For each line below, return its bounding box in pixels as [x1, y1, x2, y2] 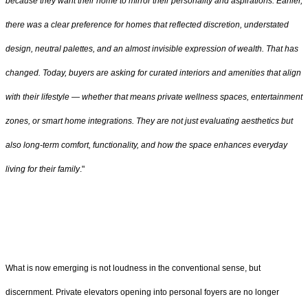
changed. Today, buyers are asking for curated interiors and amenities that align [5, 68, 301, 78]
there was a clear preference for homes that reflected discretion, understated [5, 20, 289, 30]
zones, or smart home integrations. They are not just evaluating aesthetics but [5, 116, 293, 126]
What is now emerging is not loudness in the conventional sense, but [5, 263, 261, 273]
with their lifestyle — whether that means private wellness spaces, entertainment [5, 92, 302, 102]
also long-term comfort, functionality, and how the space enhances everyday [5, 140, 287, 151]
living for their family [5, 164, 80, 175]
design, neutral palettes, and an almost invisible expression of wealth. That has [5, 44, 298, 54]
